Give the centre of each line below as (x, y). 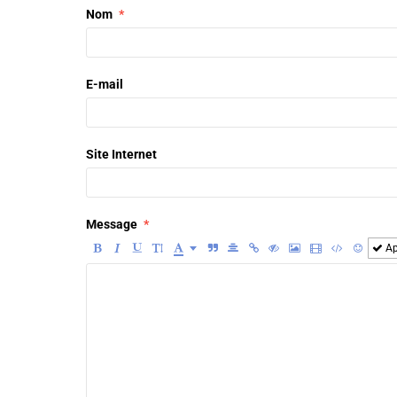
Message (112, 224)
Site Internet (121, 154)
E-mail (105, 84)
